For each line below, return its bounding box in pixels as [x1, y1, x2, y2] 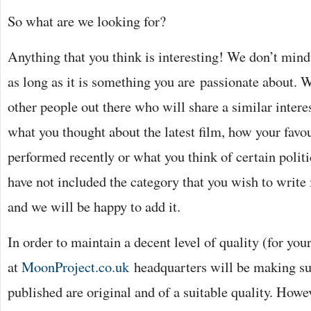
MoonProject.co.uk [22, 257, 129, 276]
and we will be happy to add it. [8, 196, 180, 216]
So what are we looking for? [8, 11, 166, 31]
